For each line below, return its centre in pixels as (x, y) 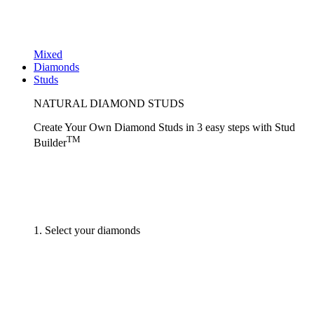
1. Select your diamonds (87, 231)
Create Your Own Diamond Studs (110, 127)
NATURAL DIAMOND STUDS (109, 103)
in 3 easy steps (218, 127)
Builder (50, 143)
